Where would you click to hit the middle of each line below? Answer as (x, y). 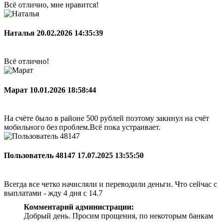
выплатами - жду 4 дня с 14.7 (53, 193)
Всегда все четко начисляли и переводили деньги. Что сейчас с (111, 184)
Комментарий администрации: (79, 207)
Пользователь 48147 (41, 156)
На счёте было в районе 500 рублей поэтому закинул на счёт (107, 118)
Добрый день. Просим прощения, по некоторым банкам (118, 216)
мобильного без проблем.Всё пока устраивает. (82, 127)
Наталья (20, 33)
